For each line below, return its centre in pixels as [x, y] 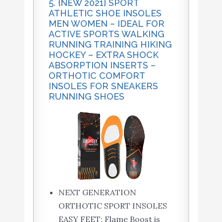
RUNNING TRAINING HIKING [110, 45]
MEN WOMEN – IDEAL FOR [106, 24]
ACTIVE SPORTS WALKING [106, 34]
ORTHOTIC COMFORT [96, 76]
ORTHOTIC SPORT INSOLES [112, 206]
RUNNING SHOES [86, 97]
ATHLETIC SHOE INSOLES [105, 13]
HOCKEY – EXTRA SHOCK [103, 55]
